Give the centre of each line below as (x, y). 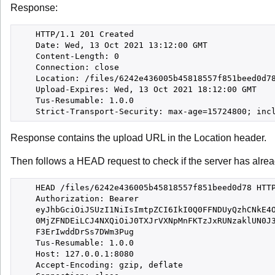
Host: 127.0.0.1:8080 (75, 254)
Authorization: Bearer (77, 199)
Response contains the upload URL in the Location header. (138, 138)
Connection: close (68, 67)
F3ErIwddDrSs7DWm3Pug (75, 232)
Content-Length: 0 (68, 56)
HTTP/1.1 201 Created (75, 34)
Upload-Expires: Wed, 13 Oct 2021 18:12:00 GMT (136, 89)
